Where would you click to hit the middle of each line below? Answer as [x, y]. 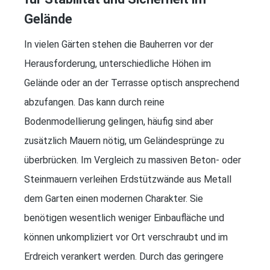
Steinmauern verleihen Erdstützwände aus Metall [128, 179]
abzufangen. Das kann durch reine [94, 102]
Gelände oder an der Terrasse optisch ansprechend [132, 83]
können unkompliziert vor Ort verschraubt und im [126, 237]
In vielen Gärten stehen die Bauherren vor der [119, 44]
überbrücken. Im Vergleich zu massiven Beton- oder [133, 160]
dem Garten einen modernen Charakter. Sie [114, 198]
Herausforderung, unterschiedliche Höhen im [118, 63]
